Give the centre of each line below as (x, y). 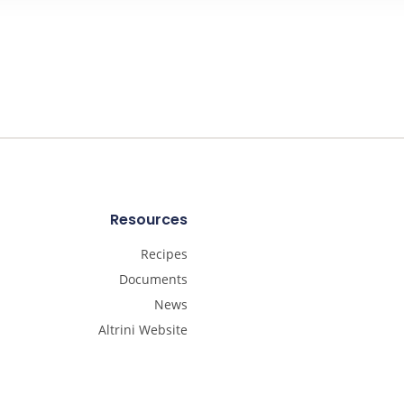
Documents (153, 280)
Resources (149, 220)
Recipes (164, 254)
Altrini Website (143, 330)
